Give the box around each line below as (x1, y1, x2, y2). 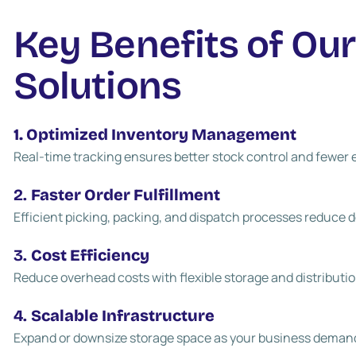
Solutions (14, 63, 181, 109)
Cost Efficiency (31, 246, 150, 265)
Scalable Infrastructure (31, 306, 215, 325)
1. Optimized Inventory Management (14, 125, 297, 144)
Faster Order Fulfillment (31, 185, 221, 204)
